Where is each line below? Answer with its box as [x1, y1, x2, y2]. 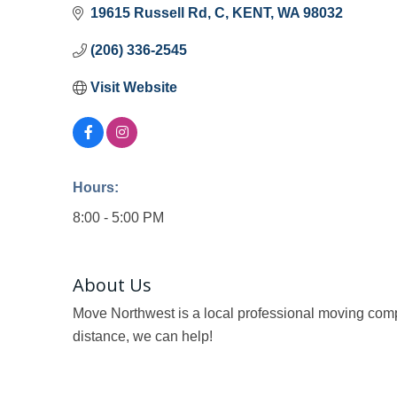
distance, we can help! [73, 328, 213, 344]
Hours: [73, 179, 119, 195]
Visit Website [90, 79, 177, 95]
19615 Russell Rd [90, 4, 207, 20]
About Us [73, 272, 152, 297]
